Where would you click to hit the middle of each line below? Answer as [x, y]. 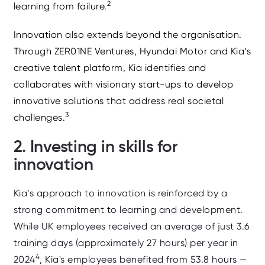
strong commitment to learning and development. [128, 209]
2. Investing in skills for [96, 146]
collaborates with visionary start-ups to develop [123, 84]
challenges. [39, 117]
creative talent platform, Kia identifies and [110, 67]
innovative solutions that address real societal [118, 101]
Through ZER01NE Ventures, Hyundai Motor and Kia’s [132, 51]
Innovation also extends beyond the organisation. [127, 34]
